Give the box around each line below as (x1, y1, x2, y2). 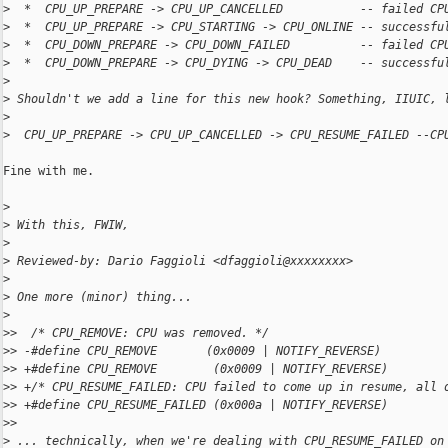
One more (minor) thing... (10, 290, 192, 305)
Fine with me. (3, 164, 94, 179)
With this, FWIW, (10, 218, 129, 233)
